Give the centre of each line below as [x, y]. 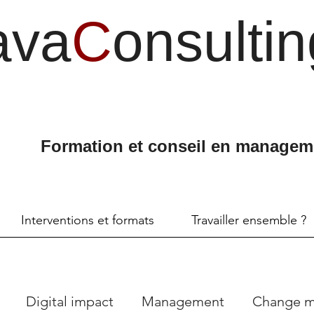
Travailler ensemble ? [248, 220]
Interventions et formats [87, 220]
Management [183, 301]
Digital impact [70, 301]
